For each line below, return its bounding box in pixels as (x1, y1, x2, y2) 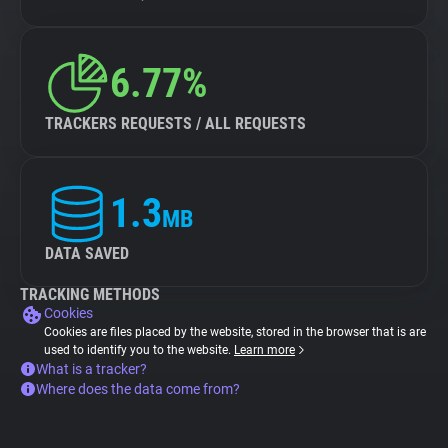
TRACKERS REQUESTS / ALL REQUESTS (45, 114, 306, 133)
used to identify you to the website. (44, 343, 234, 357)
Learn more (234, 343, 295, 357)
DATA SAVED (45, 244, 129, 263)
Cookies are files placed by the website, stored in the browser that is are (44, 325, 426, 339)
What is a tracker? (36, 361, 147, 377)
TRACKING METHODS (20, 285, 160, 304)
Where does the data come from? (36, 381, 240, 397)
